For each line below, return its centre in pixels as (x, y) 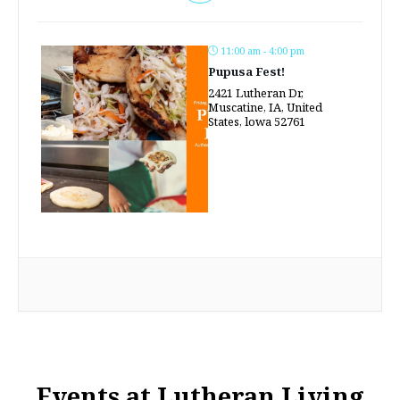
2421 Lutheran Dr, (256, 92)
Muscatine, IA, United (266, 107)
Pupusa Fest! (247, 71)
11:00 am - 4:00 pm (262, 50)
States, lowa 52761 (257, 121)
